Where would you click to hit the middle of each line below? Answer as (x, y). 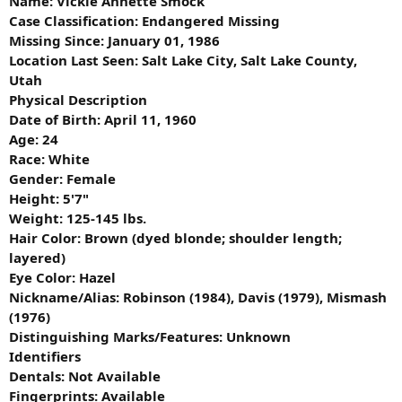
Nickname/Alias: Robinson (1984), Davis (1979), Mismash (198, 297)
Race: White (49, 159)
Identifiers (45, 357)
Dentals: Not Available (85, 376)
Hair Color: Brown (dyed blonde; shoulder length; (175, 238)
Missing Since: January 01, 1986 (114, 41)
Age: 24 (34, 140)
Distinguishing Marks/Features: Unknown (150, 337)
